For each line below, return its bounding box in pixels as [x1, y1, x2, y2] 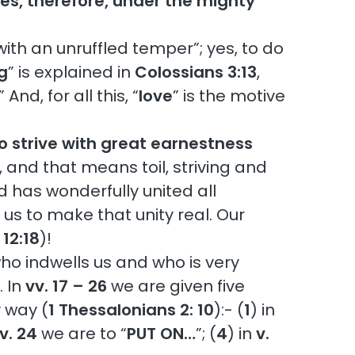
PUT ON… [127, 322, 197, 345]
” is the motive [173, 84, 286, 107]
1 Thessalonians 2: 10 [48, 298, 215, 321]
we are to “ [37, 322, 128, 345]
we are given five [107, 274, 246, 297]
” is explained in [8, 60, 136, 83]
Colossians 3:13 [135, 60, 258, 83]
